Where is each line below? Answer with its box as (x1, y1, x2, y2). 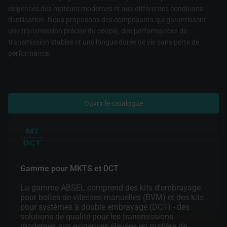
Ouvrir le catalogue (84, 99, 143, 107)
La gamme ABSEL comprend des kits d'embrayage (20, 183, 201, 193)
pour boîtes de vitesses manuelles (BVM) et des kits (20, 193, 204, 202)
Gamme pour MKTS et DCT (20, 164, 119, 173)
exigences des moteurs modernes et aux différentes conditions (8, 5, 203, 13)
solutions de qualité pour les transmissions (20, 212, 173, 221)
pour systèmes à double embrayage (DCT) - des (20, 202, 190, 212)
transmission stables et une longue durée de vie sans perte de (8, 38, 199, 46)
